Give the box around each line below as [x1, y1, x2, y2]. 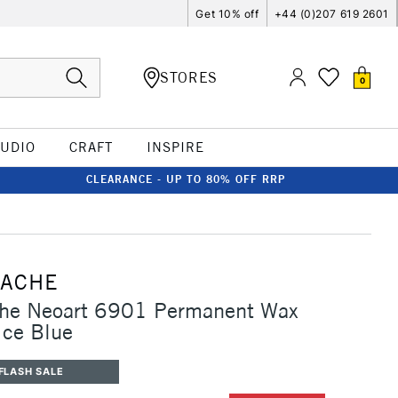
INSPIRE [146, 139, 204, 155]
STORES [160, 68, 218, 86]
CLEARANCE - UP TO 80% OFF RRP [86, 172, 285, 186]
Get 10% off [195, 6, 259, 20]
